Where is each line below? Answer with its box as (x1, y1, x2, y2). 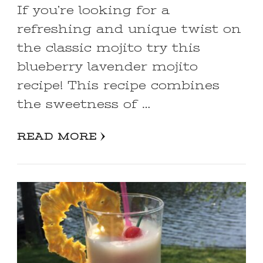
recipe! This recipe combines (17, 78, 220, 92)
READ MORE (17, 131, 97, 142)
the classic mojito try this (17, 41, 200, 55)
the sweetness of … (17, 97, 150, 111)
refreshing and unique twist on (17, 22, 241, 36)
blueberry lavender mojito (17, 59, 198, 73)
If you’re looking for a (17, 3, 170, 17)
